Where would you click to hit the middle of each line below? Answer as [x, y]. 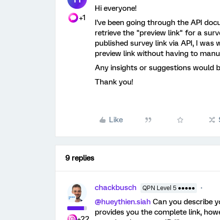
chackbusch [116, 188]
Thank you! [114, 82]
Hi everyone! [116, 8]
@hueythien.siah [123, 202]
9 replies [80, 158]
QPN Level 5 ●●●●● [169, 188]
